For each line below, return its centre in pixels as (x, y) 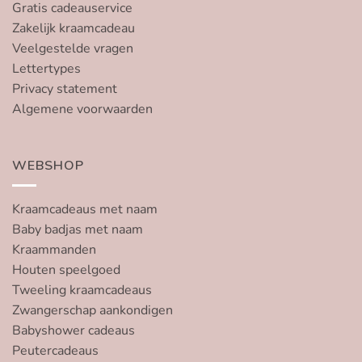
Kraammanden (54, 250)
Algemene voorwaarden (82, 109)
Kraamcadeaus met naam (85, 210)
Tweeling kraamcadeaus (82, 290)
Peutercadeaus (55, 351)
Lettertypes (46, 69)
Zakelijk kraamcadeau (74, 29)
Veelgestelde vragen (73, 49)
